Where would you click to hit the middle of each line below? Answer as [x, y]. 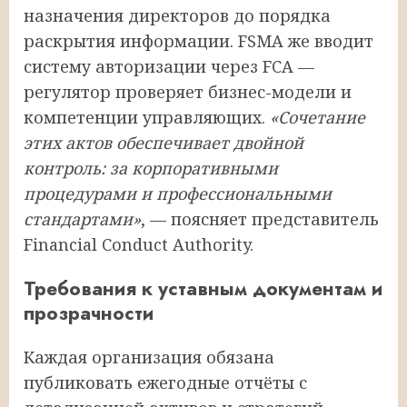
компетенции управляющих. [147, 117]
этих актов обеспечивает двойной [164, 142]
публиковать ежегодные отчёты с [165, 382]
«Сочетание [318, 117]
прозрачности [89, 313]
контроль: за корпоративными [151, 168]
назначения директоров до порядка [177, 15]
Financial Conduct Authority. [139, 244]
